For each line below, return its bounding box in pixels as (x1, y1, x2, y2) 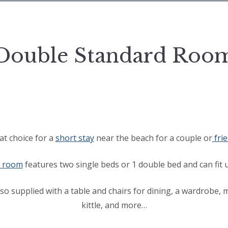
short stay (55, 132, 94, 144)
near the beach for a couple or (94, 132, 212, 144)
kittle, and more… (81, 199, 147, 211)
